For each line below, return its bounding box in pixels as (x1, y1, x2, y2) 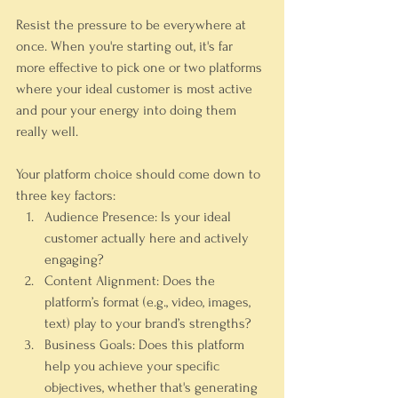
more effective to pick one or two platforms (16, 60, 266, 76)
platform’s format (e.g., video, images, (44, 294, 254, 310)
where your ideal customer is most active (16, 81, 256, 97)
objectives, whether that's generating (44, 379, 261, 395)
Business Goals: (44, 337, 135, 353)
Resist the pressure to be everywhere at (16, 17, 250, 33)
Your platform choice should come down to (16, 166, 264, 182)
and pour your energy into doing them (16, 102, 240, 118)
